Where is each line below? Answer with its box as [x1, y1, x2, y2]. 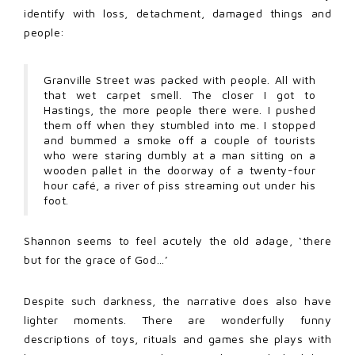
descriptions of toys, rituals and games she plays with [24, 331, 331, 345]
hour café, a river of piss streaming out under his [44, 177, 315, 192]
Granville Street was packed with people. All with [44, 72, 315, 86]
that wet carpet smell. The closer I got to [44, 87, 315, 101]
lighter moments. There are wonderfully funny [24, 312, 331, 326]
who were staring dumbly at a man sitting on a [44, 147, 315, 162]
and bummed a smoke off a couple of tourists [44, 132, 315, 147]
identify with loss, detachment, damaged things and [24, 6, 331, 20]
